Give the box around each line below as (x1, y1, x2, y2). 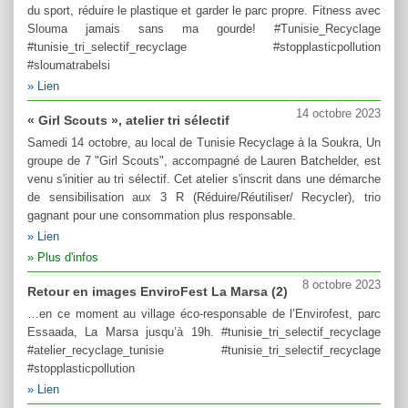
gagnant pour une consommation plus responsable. (27, 209, 296, 223)
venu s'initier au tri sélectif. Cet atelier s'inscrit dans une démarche (27, 172, 381, 187)
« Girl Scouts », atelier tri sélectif (27, 113, 229, 128)
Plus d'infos (37, 250, 98, 265)
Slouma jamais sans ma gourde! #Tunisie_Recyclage (27, 22, 381, 36)
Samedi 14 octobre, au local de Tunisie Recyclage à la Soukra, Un (27, 136, 381, 150)
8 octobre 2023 (302, 278, 381, 292)
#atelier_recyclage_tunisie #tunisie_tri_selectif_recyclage (27, 343, 381, 358)
